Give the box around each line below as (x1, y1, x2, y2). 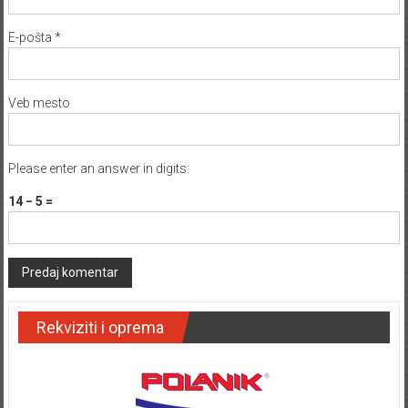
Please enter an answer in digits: (7, 161, 189, 177)
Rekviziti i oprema (36, 318, 164, 338)
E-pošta (7, 30, 55, 46)
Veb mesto (7, 96, 70, 111)
